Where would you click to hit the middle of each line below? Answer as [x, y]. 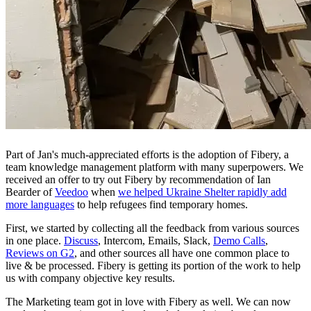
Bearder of [30, 192]
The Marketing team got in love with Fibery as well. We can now [148, 301]
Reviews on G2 [40, 253]
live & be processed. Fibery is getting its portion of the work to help [153, 265]
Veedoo [72, 192]
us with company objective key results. [90, 278]
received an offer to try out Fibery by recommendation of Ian [138, 179]
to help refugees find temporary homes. [161, 204]
